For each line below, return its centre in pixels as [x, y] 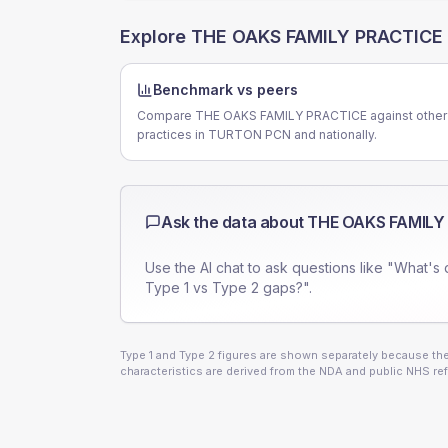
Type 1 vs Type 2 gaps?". [228, 287]
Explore [155, 36]
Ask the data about [234, 222]
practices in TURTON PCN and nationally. [257, 134]
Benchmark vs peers [225, 89]
